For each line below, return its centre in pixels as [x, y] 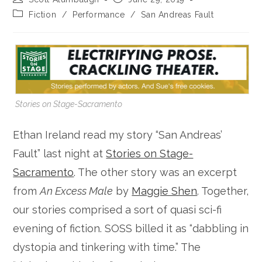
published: [134, 9]
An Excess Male [77, 191]
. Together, [223, 191]
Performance [99, 15]
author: [27, 9]
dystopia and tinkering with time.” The [107, 247]
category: [32, 24]
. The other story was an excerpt [156, 172]
